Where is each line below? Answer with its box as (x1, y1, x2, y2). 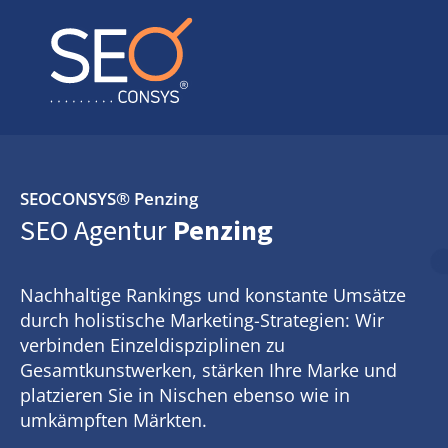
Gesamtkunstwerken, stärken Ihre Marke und (20, 358, 397, 382)
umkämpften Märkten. (20, 408, 207, 432)
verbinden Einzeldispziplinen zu (20, 333, 285, 357)
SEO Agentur (20, 212, 167, 248)
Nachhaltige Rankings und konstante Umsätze (20, 283, 406, 307)
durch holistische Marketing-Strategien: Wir (20, 308, 384, 332)
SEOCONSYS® (20, 187, 134, 210)
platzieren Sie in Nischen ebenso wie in (20, 383, 350, 407)
